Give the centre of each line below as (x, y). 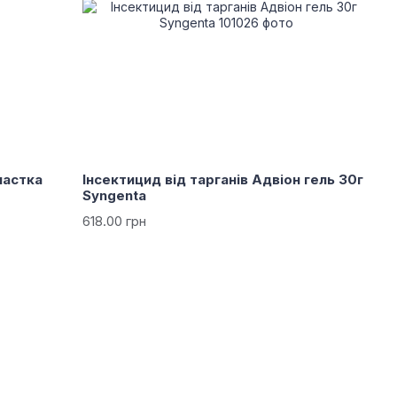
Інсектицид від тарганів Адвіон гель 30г (223, 180)
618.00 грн (115, 222)
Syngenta (115, 196)
